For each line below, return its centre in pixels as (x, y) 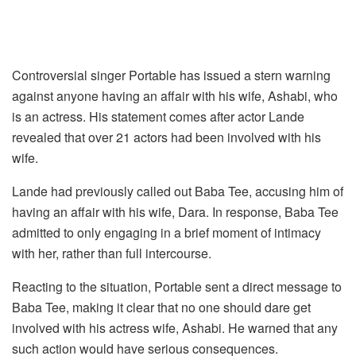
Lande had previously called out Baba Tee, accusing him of (178, 191)
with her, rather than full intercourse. (112, 253)
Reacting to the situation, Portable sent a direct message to (177, 286)
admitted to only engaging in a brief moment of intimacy (166, 232)
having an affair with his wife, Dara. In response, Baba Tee (175, 211)
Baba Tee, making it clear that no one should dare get (161, 307)
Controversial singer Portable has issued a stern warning (171, 75)
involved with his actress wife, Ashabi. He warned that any (175, 327)
